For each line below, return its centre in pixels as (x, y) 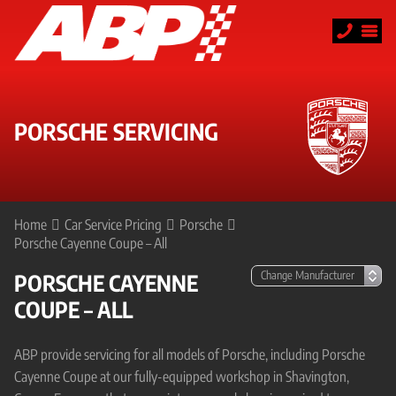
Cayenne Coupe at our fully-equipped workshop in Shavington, (182, 377)
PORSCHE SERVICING (116, 131)
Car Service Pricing (113, 225)
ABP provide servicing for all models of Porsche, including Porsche (190, 354)
